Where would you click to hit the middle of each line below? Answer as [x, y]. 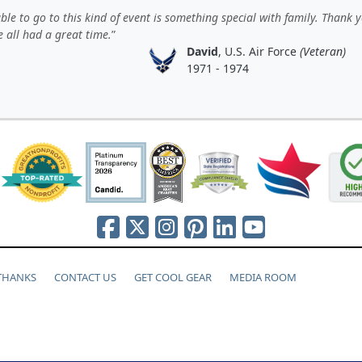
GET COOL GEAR [173, 277]
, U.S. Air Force [259, 51]
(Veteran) [322, 51]
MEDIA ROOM [263, 277]
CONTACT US [85, 277]
